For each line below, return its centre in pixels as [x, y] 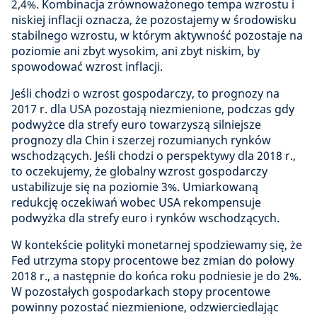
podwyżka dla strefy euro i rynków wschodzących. [145, 218]
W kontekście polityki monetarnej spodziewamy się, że [157, 245]
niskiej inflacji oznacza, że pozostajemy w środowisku [154, 20]
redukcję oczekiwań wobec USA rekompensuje [136, 202]
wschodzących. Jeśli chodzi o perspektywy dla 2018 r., [154, 156]
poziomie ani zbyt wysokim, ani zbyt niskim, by [136, 51]
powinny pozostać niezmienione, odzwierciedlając [145, 307]
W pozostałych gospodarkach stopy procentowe [141, 292]
